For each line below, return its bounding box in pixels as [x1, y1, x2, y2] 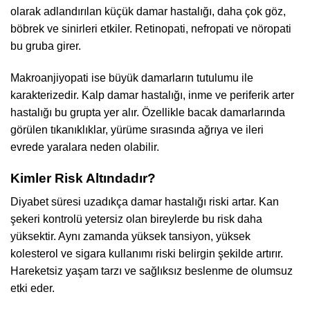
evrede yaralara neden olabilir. [10, 140, 159, 153]
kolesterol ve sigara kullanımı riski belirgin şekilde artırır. [10, 248, 283, 260]
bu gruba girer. [10, 39, 81, 52]
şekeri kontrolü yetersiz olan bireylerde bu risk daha [10, 213, 262, 226]
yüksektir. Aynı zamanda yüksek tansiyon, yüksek [10, 230, 250, 243]
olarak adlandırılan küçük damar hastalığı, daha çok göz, [10, 5, 286, 17]
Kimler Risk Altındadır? [10, 170, 156, 185]
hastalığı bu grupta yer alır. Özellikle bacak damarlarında [10, 106, 285, 118]
